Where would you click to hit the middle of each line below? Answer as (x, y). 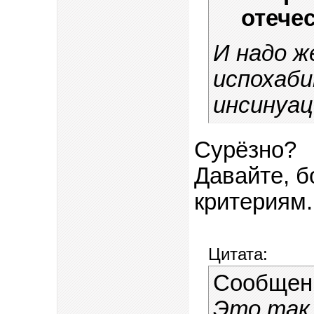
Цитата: (238, 254)
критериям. (253, 202)
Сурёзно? (245, 150)
